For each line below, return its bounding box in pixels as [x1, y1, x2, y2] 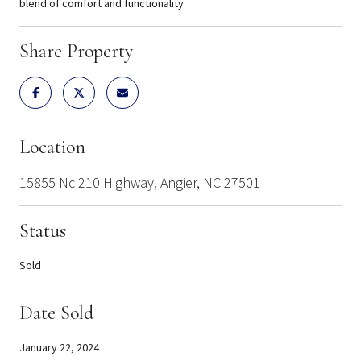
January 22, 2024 [19, 339, 99, 355]
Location [19, 135, 85, 159]
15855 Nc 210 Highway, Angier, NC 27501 [19, 172, 260, 192]
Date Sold [19, 301, 93, 325]
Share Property [19, 39, 133, 63]
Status [19, 218, 66, 243]
